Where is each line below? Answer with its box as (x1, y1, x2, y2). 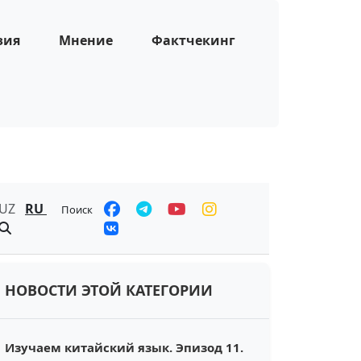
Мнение (59, 31, 113, 49)
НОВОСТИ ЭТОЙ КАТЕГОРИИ (5, 280, 213, 301)
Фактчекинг (151, 31, 235, 49)
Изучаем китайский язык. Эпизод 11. (5, 339, 243, 356)
